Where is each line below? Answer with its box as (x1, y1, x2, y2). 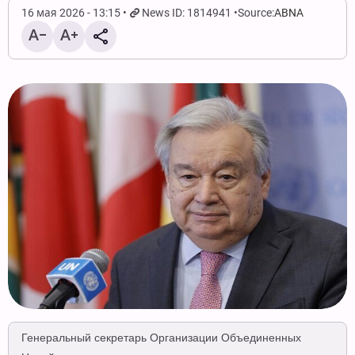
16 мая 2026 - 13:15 (21, 6, 120, 19)
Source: (238, 6, 275, 19)
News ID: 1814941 (142, 6, 232, 19)
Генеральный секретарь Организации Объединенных (21, 330, 301, 347)
